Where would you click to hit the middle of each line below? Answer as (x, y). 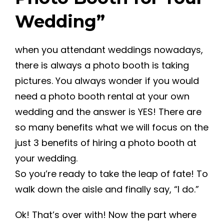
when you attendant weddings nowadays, (109, 50)
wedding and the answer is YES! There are (108, 112)
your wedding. (46, 158)
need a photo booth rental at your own (102, 96)
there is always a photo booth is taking (102, 65)
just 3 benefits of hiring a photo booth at (106, 143)
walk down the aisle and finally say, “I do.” (108, 189)
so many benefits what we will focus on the (112, 127)
